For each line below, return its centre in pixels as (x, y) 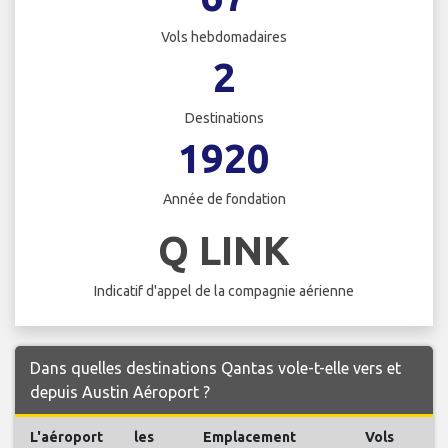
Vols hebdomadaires (224, 37)
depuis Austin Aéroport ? (120, 391)
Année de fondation (224, 199)
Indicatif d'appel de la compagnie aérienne (224, 290)
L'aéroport (66, 436)
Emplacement (249, 436)
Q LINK (224, 250)
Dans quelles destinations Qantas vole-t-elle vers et (215, 367)
